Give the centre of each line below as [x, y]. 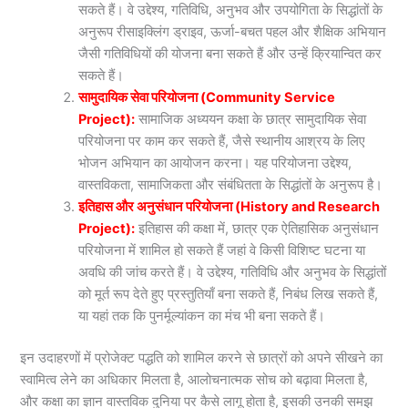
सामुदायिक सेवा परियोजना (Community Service [207, 98]
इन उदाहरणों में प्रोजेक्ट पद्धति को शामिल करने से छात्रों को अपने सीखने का [202, 358]
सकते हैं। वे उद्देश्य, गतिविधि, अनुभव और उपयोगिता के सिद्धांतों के [231, 10]
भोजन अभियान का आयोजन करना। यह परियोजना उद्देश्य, [215, 163]
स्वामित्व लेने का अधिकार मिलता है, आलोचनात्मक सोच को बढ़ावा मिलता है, [194, 380]
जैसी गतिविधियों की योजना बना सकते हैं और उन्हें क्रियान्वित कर [230, 54]
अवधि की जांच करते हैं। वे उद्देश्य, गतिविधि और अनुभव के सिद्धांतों [233, 273]
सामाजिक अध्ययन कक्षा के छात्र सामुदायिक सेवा [253, 120]
